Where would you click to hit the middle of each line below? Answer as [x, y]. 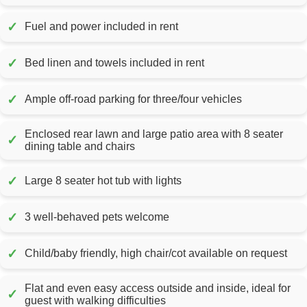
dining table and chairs [80, 146]
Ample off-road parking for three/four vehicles [133, 99]
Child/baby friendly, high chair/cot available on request [156, 254]
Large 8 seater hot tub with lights [103, 181]
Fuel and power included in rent [163, 27]
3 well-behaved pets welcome [97, 217]
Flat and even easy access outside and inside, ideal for [158, 288]
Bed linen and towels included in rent [189, 63]
